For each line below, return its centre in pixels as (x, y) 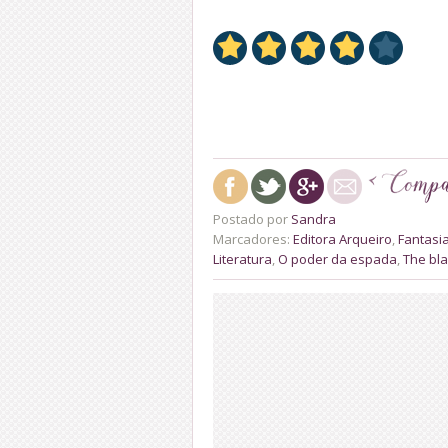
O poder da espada (337, 258)
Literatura (242, 258)
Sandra (313, 218)
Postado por (252, 218)
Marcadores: (253, 238)
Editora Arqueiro (342, 238)
